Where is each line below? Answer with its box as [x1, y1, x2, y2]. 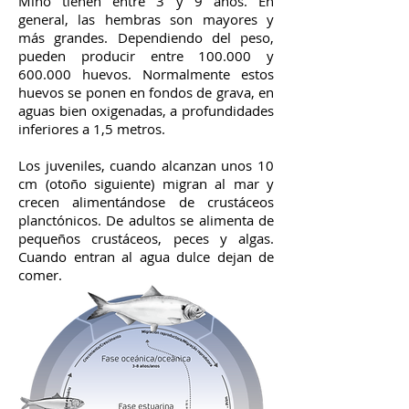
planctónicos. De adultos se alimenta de [18, 211, 274, 229]
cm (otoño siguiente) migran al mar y [18, 174, 274, 193]
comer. [18, 266, 62, 284]
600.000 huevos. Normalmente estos [18, 65, 274, 83]
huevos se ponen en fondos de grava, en [18, 83, 274, 101]
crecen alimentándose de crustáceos [18, 193, 274, 211]
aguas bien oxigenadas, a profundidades [18, 101, 274, 120]
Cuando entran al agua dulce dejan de [18, 247, 274, 266]
